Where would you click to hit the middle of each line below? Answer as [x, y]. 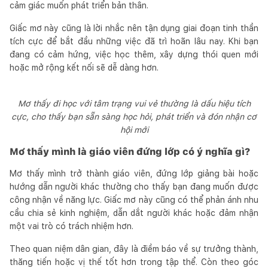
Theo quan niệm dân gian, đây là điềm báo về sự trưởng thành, [134, 249]
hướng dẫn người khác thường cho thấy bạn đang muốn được [134, 186]
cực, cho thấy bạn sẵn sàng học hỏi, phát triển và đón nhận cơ [134, 116]
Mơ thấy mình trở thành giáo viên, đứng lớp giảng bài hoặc [134, 173]
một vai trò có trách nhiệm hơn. [71, 226]
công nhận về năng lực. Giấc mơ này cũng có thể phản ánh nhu [134, 200]
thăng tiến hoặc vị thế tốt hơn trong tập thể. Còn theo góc [134, 262]
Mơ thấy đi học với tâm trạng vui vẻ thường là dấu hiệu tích [134, 103]
